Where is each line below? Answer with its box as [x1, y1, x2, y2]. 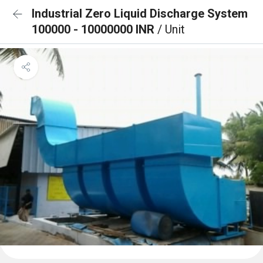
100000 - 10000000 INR [32, 22, 157, 36]
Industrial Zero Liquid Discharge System [32, 6, 248, 21]
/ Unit [157, 22, 185, 36]
